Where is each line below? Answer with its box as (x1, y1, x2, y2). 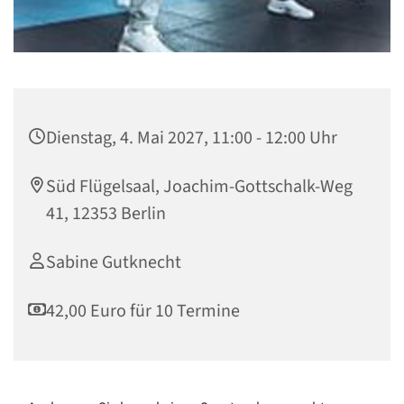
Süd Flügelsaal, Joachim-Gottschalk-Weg (46, 174, 353, 200)
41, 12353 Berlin (46, 201, 166, 227)
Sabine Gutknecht (46, 250, 181, 276)
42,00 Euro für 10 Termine (46, 298, 240, 325)
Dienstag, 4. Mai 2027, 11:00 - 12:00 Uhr (46, 125, 337, 151)
